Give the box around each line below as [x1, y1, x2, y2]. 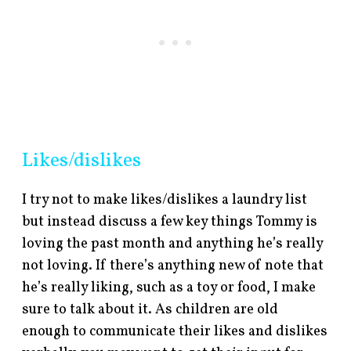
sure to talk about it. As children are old [22, 299, 279, 320]
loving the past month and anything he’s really [22, 233, 324, 254]
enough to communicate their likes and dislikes [22, 321, 328, 342]
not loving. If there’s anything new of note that [22, 255, 324, 276]
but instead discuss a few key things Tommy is [22, 212, 318, 232]
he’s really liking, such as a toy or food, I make [22, 277, 317, 298]
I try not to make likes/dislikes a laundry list [22, 190, 308, 210]
